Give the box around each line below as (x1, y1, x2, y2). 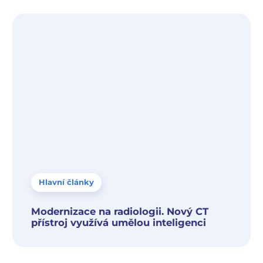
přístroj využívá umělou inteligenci (31, 217, 206, 229)
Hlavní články (39, 177, 94, 187)
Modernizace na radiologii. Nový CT (31, 205, 208, 218)
